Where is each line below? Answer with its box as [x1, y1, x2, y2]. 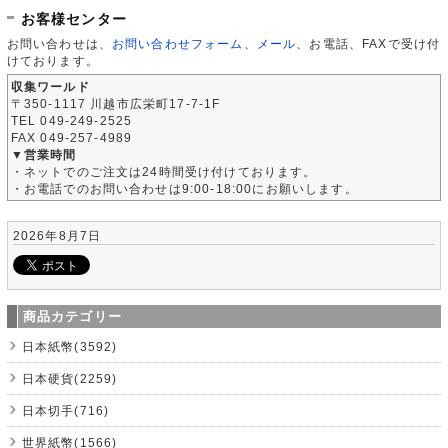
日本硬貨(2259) [21, 371, 118, 385]
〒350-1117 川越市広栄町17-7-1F [10, 96, 221, 110]
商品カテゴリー [22, 308, 122, 324]
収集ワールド [10, 79, 90, 93]
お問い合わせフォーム [112, 36, 244, 50]
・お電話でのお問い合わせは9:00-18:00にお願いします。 [10, 181, 358, 195]
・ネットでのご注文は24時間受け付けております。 [10, 164, 317, 178]
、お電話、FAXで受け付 [296, 36, 441, 50]
